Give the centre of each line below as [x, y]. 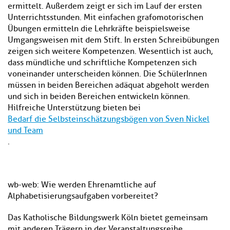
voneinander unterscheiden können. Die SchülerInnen [107, 74]
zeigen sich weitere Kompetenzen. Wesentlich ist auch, [110, 52]
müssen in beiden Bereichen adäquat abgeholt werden [108, 85]
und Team [25, 131]
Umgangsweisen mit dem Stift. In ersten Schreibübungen [113, 40]
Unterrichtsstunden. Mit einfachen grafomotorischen [106, 18]
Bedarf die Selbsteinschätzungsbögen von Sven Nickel [109, 119]
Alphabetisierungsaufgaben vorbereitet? [83, 196]
